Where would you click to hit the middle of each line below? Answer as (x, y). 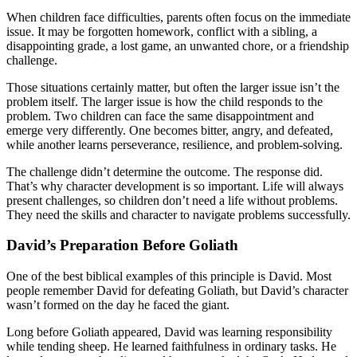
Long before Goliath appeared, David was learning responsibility (169, 332)
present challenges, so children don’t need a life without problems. (172, 200)
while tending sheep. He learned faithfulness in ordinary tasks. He (171, 347)
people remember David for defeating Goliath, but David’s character (177, 291)
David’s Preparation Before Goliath (122, 245)
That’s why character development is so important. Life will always (175, 186)
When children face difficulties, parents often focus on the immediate (178, 17)
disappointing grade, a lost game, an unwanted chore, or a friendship (178, 45)
